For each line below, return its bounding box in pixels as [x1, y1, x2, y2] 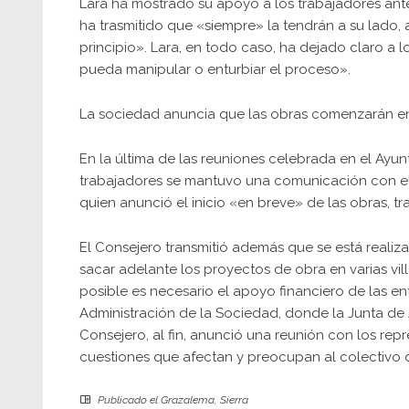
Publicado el [95, 393, 161, 406]
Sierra [220, 393, 248, 406]
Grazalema [161, 393, 215, 406]
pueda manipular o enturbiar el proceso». [79, 61, 351, 78]
